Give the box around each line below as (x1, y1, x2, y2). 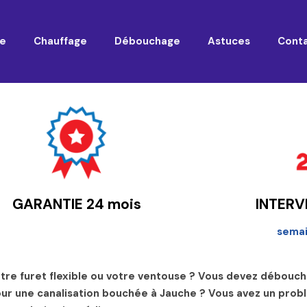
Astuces (207, 34, 250, 48)
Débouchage (114, 34, 180, 48)
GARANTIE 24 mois (12, 195, 141, 214)
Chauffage (33, 34, 87, 48)
